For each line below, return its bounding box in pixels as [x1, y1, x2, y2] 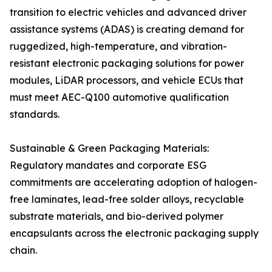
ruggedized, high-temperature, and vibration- [10, 40, 227, 53]
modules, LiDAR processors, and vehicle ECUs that [10, 74, 243, 87]
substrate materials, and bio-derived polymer [10, 210, 223, 223]
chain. [10, 244, 37, 257]
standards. [10, 108, 59, 121]
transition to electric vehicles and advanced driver [10, 6, 246, 19]
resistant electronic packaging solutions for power [10, 57, 244, 70]
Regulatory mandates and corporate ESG [10, 159, 206, 172]
